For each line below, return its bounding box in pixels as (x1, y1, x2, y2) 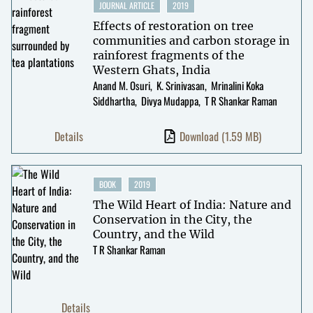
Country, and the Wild (92, 226, 214, 241)
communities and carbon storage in (92, 33, 290, 48)
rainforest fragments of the (92, 48, 245, 62)
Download (180, 127, 221, 145)
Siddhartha (92, 92, 135, 108)
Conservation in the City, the (92, 212, 252, 226)
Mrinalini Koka (210, 77, 263, 93)
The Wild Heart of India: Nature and (92, 197, 291, 212)
